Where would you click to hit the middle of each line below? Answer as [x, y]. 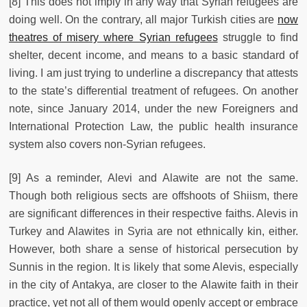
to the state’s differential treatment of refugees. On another [153, 90]
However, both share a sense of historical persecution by [153, 249]
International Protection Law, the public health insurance [153, 126]
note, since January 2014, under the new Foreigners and [153, 108]
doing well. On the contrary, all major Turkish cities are [143, 19]
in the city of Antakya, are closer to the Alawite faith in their [153, 284]
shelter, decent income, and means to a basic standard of [153, 55]
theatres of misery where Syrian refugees [113, 37]
